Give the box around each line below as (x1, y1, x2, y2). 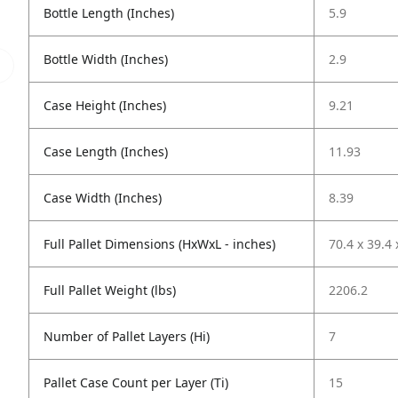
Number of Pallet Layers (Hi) (44, 328, 210, 345)
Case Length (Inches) (44, 143, 168, 160)
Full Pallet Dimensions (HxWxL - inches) (44, 235, 275, 252)
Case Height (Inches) (44, 97, 166, 114)
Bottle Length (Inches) (44, 4, 174, 21)
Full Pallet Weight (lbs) (44, 282, 176, 298)
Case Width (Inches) (44, 189, 162, 206)
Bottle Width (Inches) (44, 51, 168, 68)
